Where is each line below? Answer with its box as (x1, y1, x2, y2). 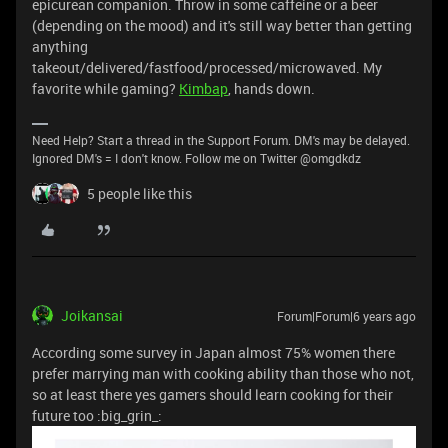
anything (32, 37, 88, 56)
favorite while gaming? (32, 79, 179, 98)
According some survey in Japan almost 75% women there (32, 343, 395, 362)
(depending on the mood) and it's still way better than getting (32, 16, 412, 35)
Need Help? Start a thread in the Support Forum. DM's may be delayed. (32, 132, 410, 148)
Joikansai (61, 306, 123, 325)
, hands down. (228, 79, 315, 98)
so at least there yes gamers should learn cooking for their (32, 385, 393, 404)
